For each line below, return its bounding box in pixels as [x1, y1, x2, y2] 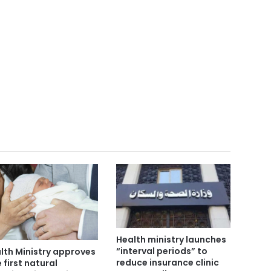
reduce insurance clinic [116, 256, 219, 269]
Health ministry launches [116, 233, 226, 246]
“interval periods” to [116, 245, 207, 258]
